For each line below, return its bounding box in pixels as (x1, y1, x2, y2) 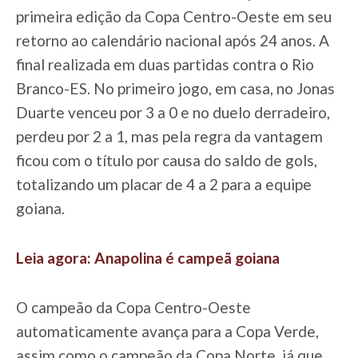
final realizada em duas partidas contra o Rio (16, 54, 314, 74)
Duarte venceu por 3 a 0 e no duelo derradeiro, (16, 102, 330, 121)
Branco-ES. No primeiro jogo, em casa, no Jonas (16, 78, 335, 97)
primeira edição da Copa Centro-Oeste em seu (16, 6, 332, 26)
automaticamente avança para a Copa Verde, (16, 321, 319, 340)
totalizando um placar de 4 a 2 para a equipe (16, 174, 312, 193)
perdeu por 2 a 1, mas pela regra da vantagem (16, 126, 323, 145)
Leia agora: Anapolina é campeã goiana (16, 248, 280, 267)
